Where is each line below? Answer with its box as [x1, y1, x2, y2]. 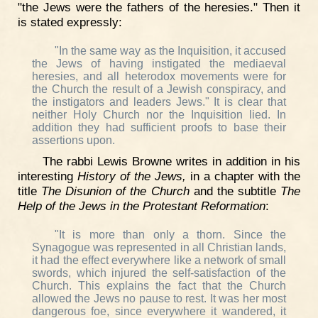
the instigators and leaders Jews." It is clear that [32, 96, 286, 109]
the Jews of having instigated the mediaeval [32, 57, 286, 70]
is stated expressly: [18, 15, 122, 30]
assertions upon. [32, 134, 115, 147]
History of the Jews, [77, 169, 186, 184]
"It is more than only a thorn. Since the [55, 228, 286, 241]
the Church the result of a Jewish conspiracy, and [32, 83, 286, 96]
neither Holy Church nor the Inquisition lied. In [32, 109, 286, 121]
